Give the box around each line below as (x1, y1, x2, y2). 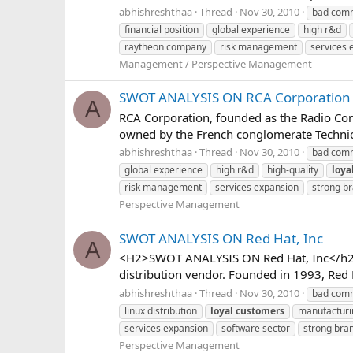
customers (236, 304, 284, 318)
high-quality (267, 163, 318, 177)
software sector (221, 321, 290, 336)
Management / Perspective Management (119, 56, 312, 71)
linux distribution (124, 304, 197, 318)
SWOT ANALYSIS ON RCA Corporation (119, 87, 351, 106)
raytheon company (124, 39, 206, 54)
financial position (124, 22, 199, 36)
